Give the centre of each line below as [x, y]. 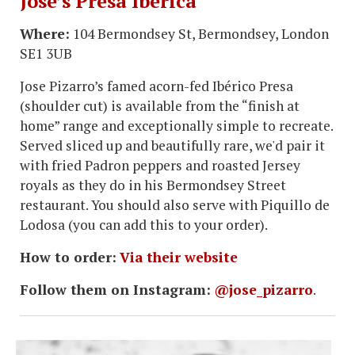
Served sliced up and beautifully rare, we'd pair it [172, 145]
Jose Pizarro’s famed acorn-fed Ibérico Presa [157, 86]
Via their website [179, 257]
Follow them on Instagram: [115, 289]
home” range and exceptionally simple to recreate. [176, 125]
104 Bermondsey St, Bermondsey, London [199, 33]
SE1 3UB [46, 53]
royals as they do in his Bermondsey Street [153, 185]
